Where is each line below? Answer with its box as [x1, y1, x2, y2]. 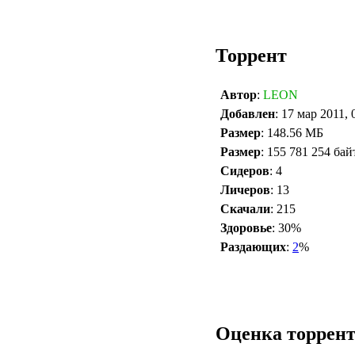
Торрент [216, 44, 287, 66]
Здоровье [220, 220, 272, 235]
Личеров [220, 182, 270, 197]
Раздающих [220, 239, 286, 254]
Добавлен [220, 106, 275, 120]
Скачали [220, 201, 270, 216]
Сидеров [220, 163, 269, 177]
